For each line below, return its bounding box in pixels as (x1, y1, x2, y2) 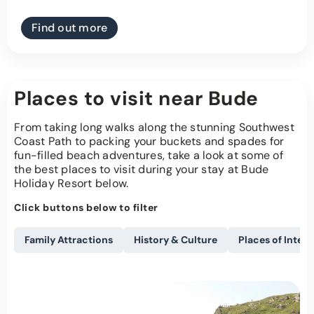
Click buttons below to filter (14, 201, 158, 214)
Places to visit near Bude (14, 86, 259, 112)
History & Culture (134, 233, 217, 247)
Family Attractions (25, 233, 113, 247)
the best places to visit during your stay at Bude (14, 162, 269, 177)
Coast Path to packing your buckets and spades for (14, 134, 285, 149)
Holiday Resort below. (14, 176, 129, 191)
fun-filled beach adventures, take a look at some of (14, 148, 283, 163)
